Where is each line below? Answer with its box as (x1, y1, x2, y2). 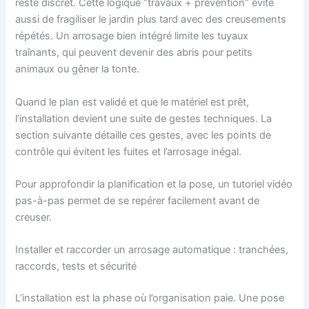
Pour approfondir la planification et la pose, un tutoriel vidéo (15, 177, 293, 190)
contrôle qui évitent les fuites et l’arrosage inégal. (15, 145, 242, 158)
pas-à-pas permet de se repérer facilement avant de (15, 194, 260, 207)
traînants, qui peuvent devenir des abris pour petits (15, 46, 253, 59)
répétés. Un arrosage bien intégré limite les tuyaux (15, 30, 249, 43)
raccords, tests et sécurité (15, 260, 137, 273)
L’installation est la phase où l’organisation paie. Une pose (15, 292, 285, 305)
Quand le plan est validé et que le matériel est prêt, (15, 95, 250, 108)
